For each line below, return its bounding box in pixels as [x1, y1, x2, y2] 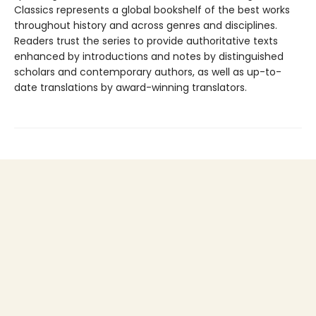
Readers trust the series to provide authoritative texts [14, 34, 278, 49]
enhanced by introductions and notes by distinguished [14, 49, 284, 64]
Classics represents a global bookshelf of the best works [14, 3, 290, 18]
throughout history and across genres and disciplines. [14, 18, 277, 33]
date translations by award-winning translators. [14, 80, 247, 95]
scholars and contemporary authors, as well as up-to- [14, 65, 281, 80]
